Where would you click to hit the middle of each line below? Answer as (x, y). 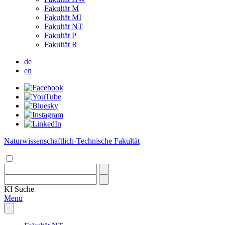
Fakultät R (61, 44)
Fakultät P (60, 35)
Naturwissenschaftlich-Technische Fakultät (72, 141)
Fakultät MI (63, 17)
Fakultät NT (64, 26)
